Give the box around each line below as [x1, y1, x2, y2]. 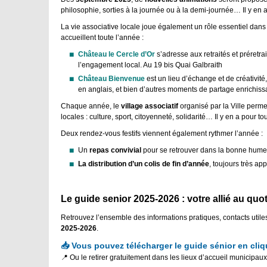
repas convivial [89, 145, 144, 154]
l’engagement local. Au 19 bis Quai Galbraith [78, 60, 223, 69]
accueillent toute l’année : [61, 33, 144, 42]
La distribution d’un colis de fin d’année [78, 159, 210, 168]
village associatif [119, 101, 180, 110]
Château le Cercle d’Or [78, 49, 156, 58]
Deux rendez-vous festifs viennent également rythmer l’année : [61, 129, 263, 138]
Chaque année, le [61, 101, 119, 110]
